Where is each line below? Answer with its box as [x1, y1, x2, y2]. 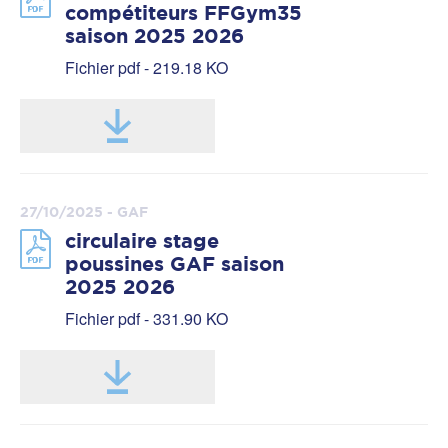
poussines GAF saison [65, 252, 284, 276]
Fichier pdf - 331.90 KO [65, 307, 228, 331]
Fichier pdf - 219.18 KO [65, 55, 228, 79]
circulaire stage [65, 229, 219, 253]
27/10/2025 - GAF [20, 203, 148, 220]
